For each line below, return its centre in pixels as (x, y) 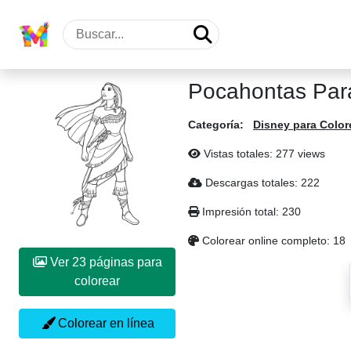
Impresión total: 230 (250, 212)
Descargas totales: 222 (261, 183)
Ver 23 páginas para (59, 262)
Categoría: (216, 125)
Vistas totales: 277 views (263, 154)
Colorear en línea (104, 323)
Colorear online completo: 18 (272, 241)
